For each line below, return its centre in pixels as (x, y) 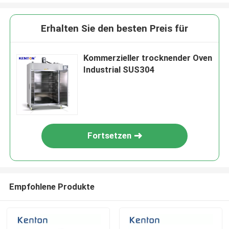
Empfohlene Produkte (52, 186)
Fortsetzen (110, 136)
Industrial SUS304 (119, 70)
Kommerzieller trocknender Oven (148, 58)
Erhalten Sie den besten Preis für (114, 29)
